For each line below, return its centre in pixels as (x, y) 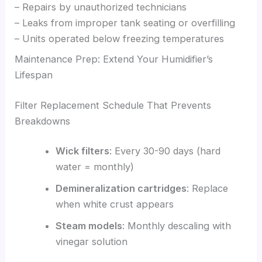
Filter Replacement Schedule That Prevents (113, 105)
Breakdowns (43, 121)
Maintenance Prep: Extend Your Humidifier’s (114, 59)
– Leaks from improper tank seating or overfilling (125, 23)
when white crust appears (114, 204)
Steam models (89, 226)
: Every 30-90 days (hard (165, 151)
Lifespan (34, 75)
